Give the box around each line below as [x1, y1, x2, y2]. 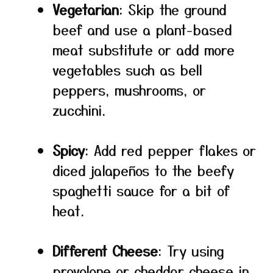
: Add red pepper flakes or [85, 140, 256, 160]
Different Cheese [52, 241, 158, 260]
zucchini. [52, 100, 105, 119]
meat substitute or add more [52, 40, 235, 59]
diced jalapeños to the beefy [52, 160, 234, 180]
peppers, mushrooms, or [52, 80, 206, 99]
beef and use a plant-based [52, 19, 232, 39]
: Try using [158, 241, 224, 260]
